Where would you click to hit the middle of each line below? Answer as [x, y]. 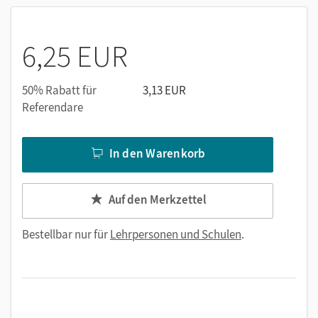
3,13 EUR [164, 90]
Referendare [53, 107]
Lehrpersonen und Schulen [176, 234]
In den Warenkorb [157, 154]
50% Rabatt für [59, 90]
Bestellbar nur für [66, 234]
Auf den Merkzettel [157, 200]
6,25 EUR [75, 56]
